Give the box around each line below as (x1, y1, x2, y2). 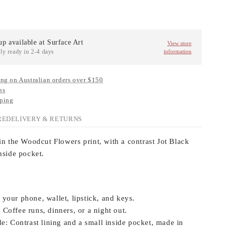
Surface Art (47, 38, 84, 46)
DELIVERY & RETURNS (6, 115, 82, 123)
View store (167, 40, 192, 46)
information (164, 48, 192, 54)
